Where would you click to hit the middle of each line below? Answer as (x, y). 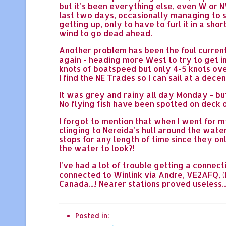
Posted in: (92, 215)
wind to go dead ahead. (105, 33)
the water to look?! (97, 148)
